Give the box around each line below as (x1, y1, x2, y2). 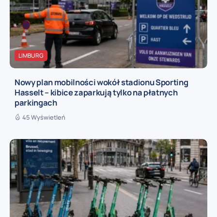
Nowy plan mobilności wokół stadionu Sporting (15, 77, 188, 88)
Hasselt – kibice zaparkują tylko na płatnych (15, 87, 178, 98)
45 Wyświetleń (22, 112, 65, 122)
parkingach (15, 97, 57, 108)
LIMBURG (18, 51, 44, 60)
